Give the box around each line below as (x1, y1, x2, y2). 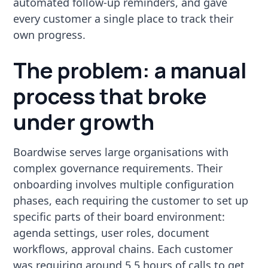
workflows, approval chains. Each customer (13, 241, 233, 256)
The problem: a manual (13, 55, 247, 85)
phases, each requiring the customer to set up (13, 193, 249, 208)
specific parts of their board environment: (13, 209, 226, 224)
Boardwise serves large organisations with (13, 144, 229, 159)
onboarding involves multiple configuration (13, 176, 234, 191)
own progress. (13, 27, 86, 42)
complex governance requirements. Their (13, 160, 223, 175)
